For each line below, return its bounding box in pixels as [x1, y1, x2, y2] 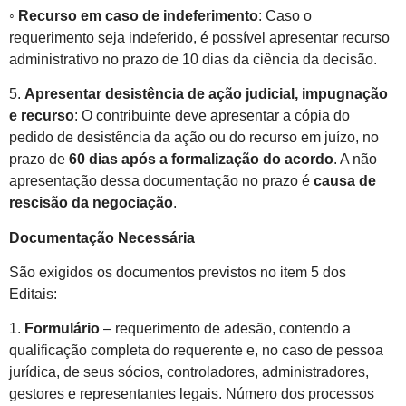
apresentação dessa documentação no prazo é [9, 173, 314, 189]
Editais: [9, 285, 57, 302]
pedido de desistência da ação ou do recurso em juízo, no [9, 130, 379, 146]
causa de [314, 173, 376, 189]
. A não [333, 151, 377, 168]
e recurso [9, 108, 74, 124]
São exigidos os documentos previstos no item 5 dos [9, 264, 346, 280]
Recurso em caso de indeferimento [18, 7, 258, 24]
